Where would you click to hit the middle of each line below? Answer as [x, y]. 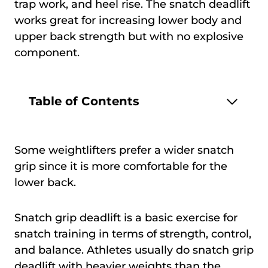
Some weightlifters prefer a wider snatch [124, 150]
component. [50, 52]
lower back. [47, 182]
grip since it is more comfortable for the [121, 166]
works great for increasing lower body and [128, 20]
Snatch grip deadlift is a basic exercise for [126, 217]
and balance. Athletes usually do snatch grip [134, 250]
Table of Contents [84, 101]
